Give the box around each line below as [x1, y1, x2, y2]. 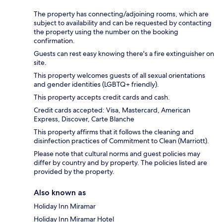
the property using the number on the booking [34, 27, 178, 37]
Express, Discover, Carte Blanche [34, 114, 134, 124]
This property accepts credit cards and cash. [34, 93, 170, 102]
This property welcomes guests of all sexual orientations [34, 71, 205, 80]
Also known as [34, 188, 86, 198]
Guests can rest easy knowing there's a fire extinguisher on [34, 49, 214, 58]
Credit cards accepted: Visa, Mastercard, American [34, 106, 190, 115]
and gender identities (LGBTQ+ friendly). [34, 80, 159, 89]
